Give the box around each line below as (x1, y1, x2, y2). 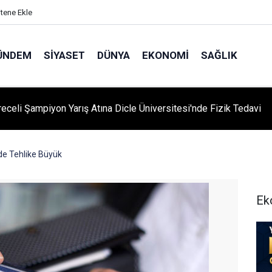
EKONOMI (141, 49, 189, 61)
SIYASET (43, 49, 85, 61)
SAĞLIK (200, 49, 237, 61)
